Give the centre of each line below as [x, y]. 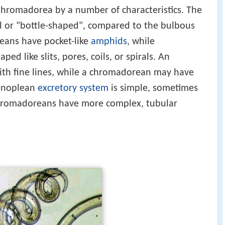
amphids [109, 41]
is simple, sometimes [153, 88]
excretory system [73, 88]
